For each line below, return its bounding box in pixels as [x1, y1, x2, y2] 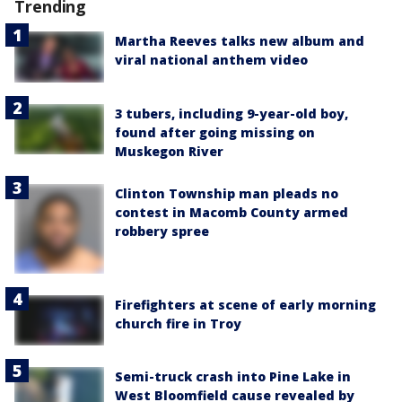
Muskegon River [115, 142, 223, 160]
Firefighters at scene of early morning [115, 295, 376, 313]
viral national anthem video [115, 51, 308, 69]
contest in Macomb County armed [115, 203, 348, 221]
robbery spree [115, 222, 209, 240]
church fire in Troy [115, 314, 241, 332]
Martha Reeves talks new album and [115, 32, 364, 50]
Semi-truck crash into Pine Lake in [115, 367, 351, 385]
